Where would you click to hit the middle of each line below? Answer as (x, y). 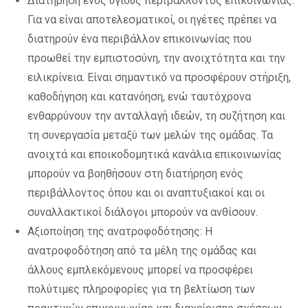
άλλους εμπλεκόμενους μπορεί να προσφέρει (140, 270)
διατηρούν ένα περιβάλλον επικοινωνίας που (140, 39)
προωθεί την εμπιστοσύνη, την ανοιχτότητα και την (156, 58)
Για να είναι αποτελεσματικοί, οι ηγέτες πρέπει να (152, 20)
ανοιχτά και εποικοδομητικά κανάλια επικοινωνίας (155, 154)
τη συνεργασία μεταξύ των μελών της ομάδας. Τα (150, 135)
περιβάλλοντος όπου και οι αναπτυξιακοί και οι (146, 193)
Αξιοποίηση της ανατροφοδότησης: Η (120, 231)
